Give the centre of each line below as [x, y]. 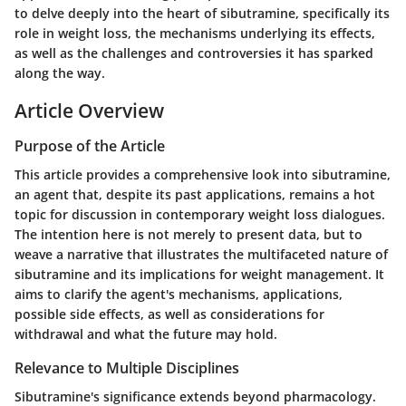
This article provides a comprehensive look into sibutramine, [203, 175]
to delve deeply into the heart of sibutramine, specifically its [202, 13]
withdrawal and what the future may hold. [146, 334]
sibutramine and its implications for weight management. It [199, 275]
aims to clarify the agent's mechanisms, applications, [179, 295]
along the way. [60, 72]
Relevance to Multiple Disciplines [127, 368]
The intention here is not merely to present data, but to [188, 235]
